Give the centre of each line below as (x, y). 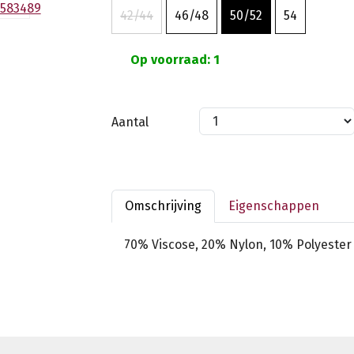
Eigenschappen (274, 205)
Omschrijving (163, 205)
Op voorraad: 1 (173, 59)
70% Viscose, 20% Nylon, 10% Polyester (238, 244)
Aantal (130, 122)
